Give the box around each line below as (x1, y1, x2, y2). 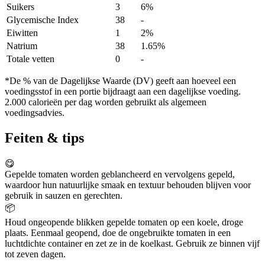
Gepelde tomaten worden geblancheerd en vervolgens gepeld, (5, 169, 235, 179)
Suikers (7, 2, 34, 12)
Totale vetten (7, 54, 54, 64)
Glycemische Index (7, 15, 79, 25)
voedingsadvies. (5, 108, 64, 118)
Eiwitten (7, 28, 38, 38)
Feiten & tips (5, 130, 84, 146)
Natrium (7, 41, 37, 51)
